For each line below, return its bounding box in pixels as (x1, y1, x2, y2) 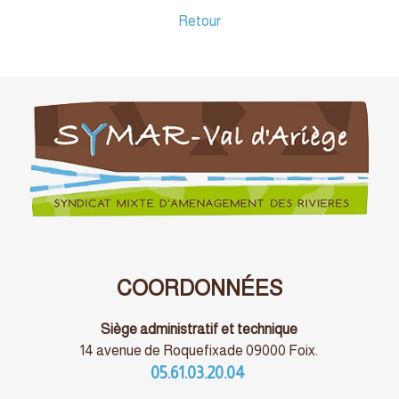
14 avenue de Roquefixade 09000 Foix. (80, 342, 319, 358)
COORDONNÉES (116, 275, 282, 300)
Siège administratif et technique (101, 321, 298, 337)
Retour (178, 12, 221, 28)
